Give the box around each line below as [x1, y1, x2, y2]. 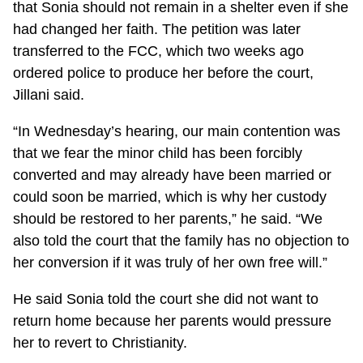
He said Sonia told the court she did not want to [13, 290, 319, 307]
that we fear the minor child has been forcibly [13, 144, 303, 161]
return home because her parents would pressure [13, 312, 332, 329]
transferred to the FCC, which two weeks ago [13, 42, 305, 59]
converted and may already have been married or [13, 166, 332, 183]
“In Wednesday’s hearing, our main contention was [13, 122, 341, 139]
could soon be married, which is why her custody [13, 188, 327, 205]
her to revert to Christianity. [13, 334, 188, 351]
